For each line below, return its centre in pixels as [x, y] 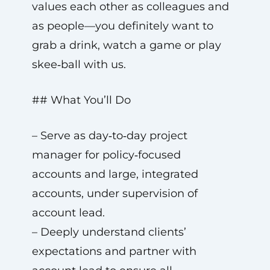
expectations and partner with [114, 251]
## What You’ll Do [81, 100]
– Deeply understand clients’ [109, 232]
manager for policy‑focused [106, 155]
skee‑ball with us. [79, 64]
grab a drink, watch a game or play [126, 45]
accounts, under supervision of [115, 193]
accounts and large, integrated [115, 174]
